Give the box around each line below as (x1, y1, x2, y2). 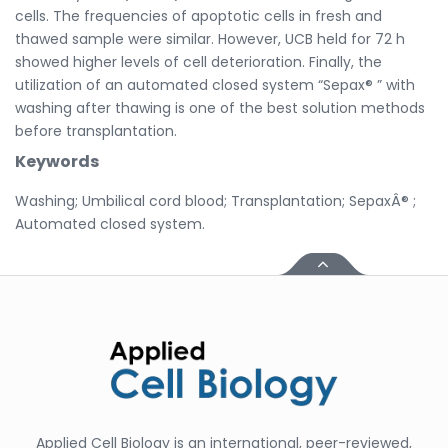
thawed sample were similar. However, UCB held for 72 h (15, 28, 405, 49)
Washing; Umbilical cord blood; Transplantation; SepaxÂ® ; (15, 190, 416, 211)
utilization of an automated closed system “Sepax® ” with (15, 74, 415, 95)
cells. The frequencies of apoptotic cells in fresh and (15, 5, 382, 26)
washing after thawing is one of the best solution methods (15, 97, 425, 118)
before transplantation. (15, 120, 177, 141)
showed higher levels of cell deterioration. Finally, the (15, 51, 382, 72)
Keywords (15, 149, 99, 173)
